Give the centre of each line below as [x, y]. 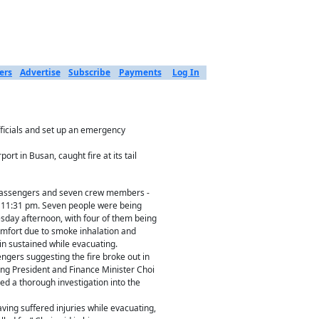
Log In [186, 72]
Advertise [40, 72]
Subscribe [89, 72]
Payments [140, 72]
